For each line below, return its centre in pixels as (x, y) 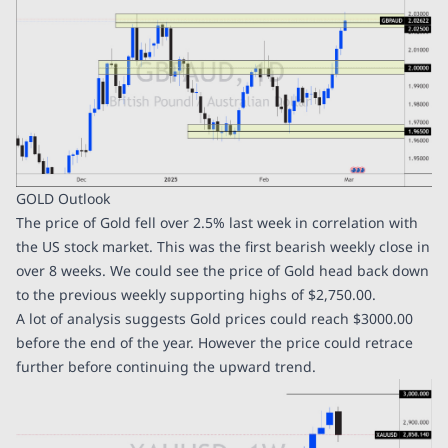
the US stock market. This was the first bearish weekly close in (223, 246)
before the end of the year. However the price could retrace (214, 342)
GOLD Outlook (63, 198)
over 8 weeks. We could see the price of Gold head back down (222, 270)
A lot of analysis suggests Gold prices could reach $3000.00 (214, 318)
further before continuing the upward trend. (168, 366)
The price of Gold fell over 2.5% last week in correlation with (217, 222)
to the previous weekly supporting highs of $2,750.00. (198, 294)
